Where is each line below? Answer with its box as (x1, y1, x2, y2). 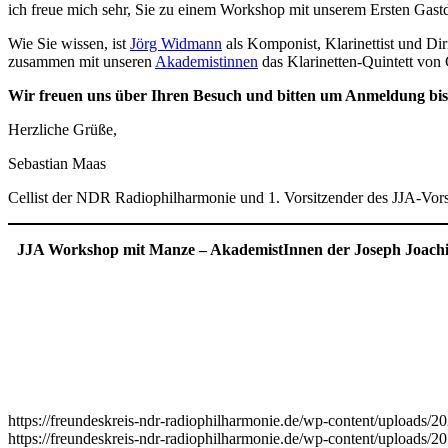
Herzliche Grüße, (8, 120, 121, 138)
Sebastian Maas (8, 154, 110, 172)
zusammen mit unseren (8, 52, 155, 70)
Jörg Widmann (130, 34, 222, 52)
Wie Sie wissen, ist (8, 34, 130, 52)
